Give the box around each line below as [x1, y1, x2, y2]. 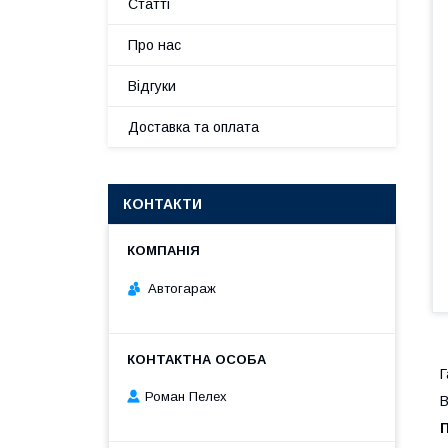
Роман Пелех [145, 389, 227, 405]
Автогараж [148, 280, 216, 296]
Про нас [128, 37, 181, 53]
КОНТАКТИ [123, 196, 202, 212]
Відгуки [128, 78, 176, 94]
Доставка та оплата [128, 119, 259, 135]
